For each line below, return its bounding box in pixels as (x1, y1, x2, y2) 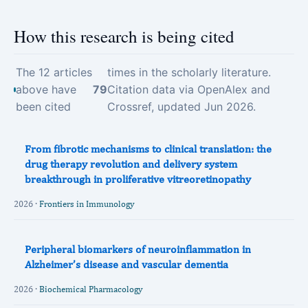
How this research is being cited (14, 25, 234, 47)
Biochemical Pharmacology (39, 284, 143, 294)
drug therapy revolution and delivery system (25, 157, 237, 170)
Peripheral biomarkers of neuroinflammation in (25, 243, 251, 256)
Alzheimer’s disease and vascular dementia (25, 258, 228, 271)
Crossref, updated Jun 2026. (107, 100, 256, 113)
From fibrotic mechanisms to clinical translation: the (25, 142, 272, 155)
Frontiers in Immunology (39, 199, 135, 209)
